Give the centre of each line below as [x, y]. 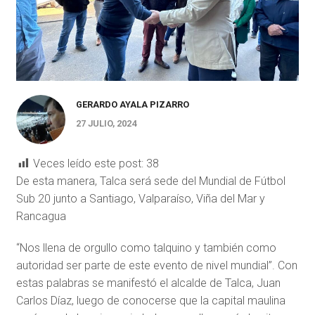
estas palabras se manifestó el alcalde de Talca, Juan [148, 283]
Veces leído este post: [88, 164]
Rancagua [41, 217]
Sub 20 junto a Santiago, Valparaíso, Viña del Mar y [140, 199]
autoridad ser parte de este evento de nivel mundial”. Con [156, 266]
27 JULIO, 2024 [106, 124]
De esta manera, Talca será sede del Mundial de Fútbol [150, 181]
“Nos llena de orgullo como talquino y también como [146, 248]
